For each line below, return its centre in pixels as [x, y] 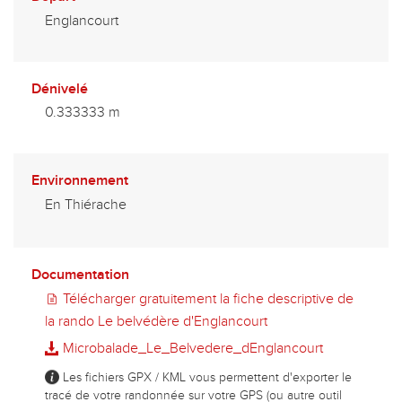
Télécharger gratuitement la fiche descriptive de [206, 299]
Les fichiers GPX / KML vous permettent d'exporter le [205, 378]
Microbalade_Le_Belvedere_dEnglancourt [191, 349]
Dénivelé [60, 89]
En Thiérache [86, 205]
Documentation [80, 275]
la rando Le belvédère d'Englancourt [156, 322]
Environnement [80, 181]
